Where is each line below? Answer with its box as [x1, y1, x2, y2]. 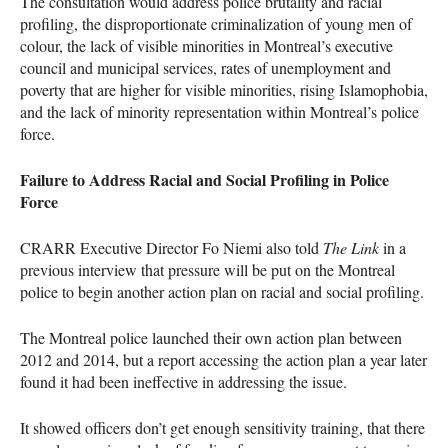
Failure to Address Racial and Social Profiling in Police [20, 167, 389, 191]
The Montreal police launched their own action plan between [20, 326, 402, 348]
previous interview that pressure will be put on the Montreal [20, 258, 395, 280]
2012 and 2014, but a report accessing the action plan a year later [20, 348, 427, 370]
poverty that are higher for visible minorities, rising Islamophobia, [20, 78, 428, 100]
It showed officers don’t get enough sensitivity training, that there [20, 416, 425, 438]
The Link [323, 236, 379, 258]
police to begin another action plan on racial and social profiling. [20, 280, 424, 302]
